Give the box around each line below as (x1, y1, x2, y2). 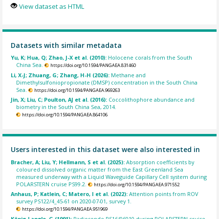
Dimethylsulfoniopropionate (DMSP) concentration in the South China (16, 78, 198, 86)
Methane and (111, 71, 146, 79)
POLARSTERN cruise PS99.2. (16, 180, 87, 188)
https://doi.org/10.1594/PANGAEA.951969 (22, 206, 108, 213)
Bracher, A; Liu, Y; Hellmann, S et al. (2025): (11, 158, 127, 166)
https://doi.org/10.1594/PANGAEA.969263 (34, 87, 120, 93)
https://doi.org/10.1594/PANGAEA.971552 (93, 181, 179, 188)
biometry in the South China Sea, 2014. (16, 103, 117, 110)
